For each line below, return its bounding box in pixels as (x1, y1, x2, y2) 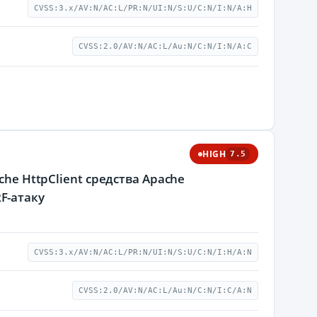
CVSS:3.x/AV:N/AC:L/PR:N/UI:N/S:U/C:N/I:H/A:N (34, 248, 252, 257)
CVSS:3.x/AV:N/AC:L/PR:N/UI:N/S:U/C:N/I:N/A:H (34, 4, 252, 13)
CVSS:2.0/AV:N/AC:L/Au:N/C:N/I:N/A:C (79, 42, 252, 51)
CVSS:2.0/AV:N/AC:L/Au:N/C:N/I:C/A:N (79, 286, 252, 295)
